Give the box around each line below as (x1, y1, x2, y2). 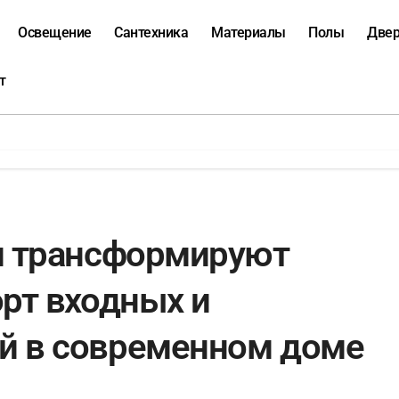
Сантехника (114, 24, 189, 41)
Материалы (211, 24, 286, 41)
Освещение (18, 24, 92, 41)
